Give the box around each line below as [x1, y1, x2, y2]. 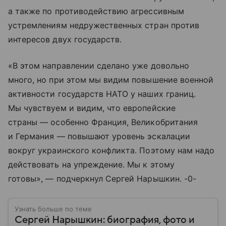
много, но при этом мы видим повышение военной [8, 75, 214, 85]
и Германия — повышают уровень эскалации [8, 131, 190, 141]
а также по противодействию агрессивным [8, 6, 184, 16]
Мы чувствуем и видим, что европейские [8, 103, 176, 113]
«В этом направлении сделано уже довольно [8, 61, 189, 71]
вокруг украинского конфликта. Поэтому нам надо [8, 145, 215, 155]
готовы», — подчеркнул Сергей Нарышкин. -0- [8, 174, 197, 184]
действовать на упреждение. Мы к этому [8, 159, 175, 169]
